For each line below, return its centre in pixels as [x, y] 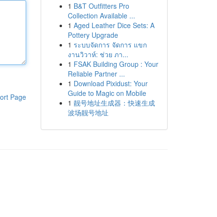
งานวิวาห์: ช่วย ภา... [98, 54]
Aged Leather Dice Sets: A [114, 25]
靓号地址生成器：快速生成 [114, 103]
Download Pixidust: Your [110, 83]
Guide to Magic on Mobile [107, 93]
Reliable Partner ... [96, 74]
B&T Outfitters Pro [101, 6]
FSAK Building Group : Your [116, 64]
